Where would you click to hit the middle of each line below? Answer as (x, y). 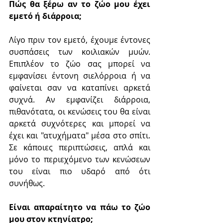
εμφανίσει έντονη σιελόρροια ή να (80, 75)
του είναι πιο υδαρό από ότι (80, 171)
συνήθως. (27, 183)
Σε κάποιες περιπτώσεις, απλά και (80, 147)
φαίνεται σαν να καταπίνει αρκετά (80, 87)
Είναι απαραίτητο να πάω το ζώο (80, 207)
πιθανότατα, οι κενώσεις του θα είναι (80, 111)
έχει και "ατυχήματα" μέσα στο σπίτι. (80, 135)
